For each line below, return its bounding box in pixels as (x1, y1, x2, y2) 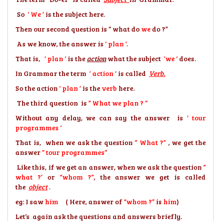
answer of (88, 197, 124, 206)
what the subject (106, 54, 164, 63)
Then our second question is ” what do (15, 24, 141, 34)
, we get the (166, 138, 206, 147)
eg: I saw (15, 197, 45, 206)
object (29, 182, 47, 191)
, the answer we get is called (93, 172, 206, 182)
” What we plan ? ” (87, 98, 150, 108)
